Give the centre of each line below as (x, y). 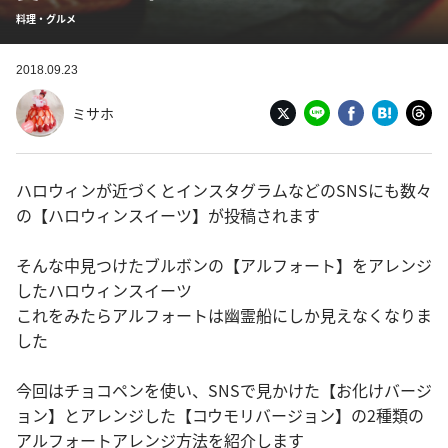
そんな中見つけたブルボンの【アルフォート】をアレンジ (224, 265)
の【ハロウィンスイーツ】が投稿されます (168, 215)
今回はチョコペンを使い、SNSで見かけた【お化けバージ (224, 390)
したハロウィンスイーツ (104, 290)
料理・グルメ (46, 18)
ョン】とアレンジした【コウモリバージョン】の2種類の (220, 415)
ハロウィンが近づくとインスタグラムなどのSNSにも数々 (224, 190)
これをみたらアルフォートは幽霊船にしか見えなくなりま (224, 315)
